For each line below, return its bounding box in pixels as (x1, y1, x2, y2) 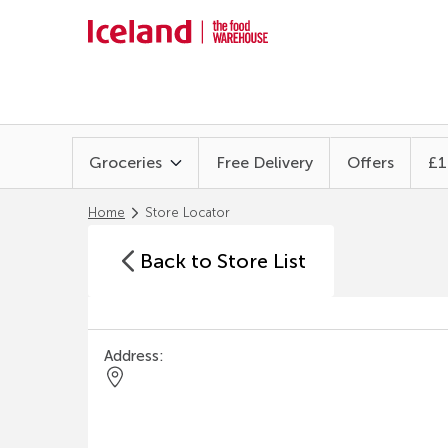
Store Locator (145, 205, 230, 220)
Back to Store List (140, 249, 306, 273)
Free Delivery (216, 153, 313, 172)
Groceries (89, 153, 162, 172)
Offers (347, 153, 394, 172)
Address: (104, 347, 164, 365)
